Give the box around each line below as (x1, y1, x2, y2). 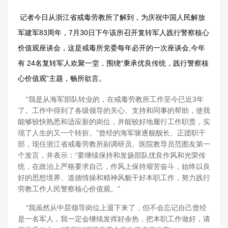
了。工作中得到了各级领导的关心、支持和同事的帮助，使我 (18, 106, 210, 115)
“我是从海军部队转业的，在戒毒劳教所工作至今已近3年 (18, 95, 204, 103)
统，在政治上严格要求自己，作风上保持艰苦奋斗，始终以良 (18, 162, 210, 170)
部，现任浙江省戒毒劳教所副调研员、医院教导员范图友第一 (18, 140, 210, 148)
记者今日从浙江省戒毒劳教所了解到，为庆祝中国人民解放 (20, 13, 205, 21)
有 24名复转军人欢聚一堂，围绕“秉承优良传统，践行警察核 (18, 59, 209, 67)
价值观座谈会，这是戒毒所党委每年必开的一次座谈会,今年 (18, 44, 205, 52)
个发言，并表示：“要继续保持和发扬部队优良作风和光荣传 (18, 151, 206, 159)
